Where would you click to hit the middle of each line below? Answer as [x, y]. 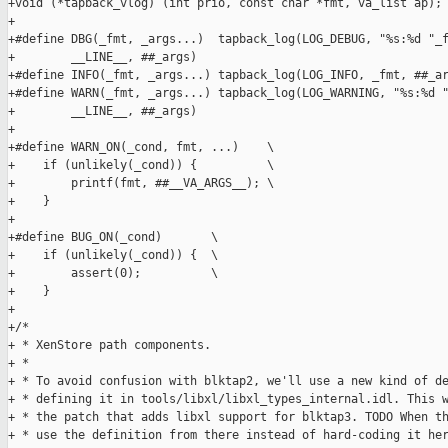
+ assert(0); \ [113, 273]
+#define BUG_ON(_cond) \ [113, 237]
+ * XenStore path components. [109, 345]
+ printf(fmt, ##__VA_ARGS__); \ [141, 183]
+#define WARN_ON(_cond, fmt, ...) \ [141, 147]
